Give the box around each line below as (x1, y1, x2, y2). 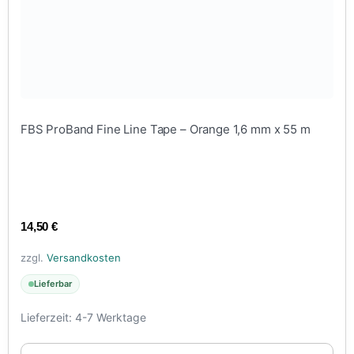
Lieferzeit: (21, 311, 75, 325)
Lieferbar (34, 278, 72, 290)
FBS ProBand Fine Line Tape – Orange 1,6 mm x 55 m (21, 122, 311, 137)
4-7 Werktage (75, 311, 146, 325)
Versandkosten (47, 250, 121, 264)
